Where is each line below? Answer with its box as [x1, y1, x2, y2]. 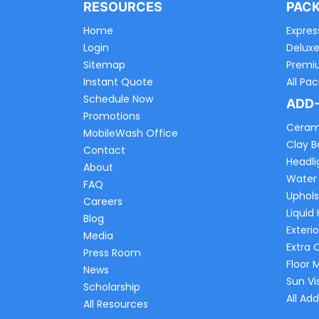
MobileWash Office [83, 126, 178, 141]
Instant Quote [83, 75, 153, 90]
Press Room [83, 246, 141, 261]
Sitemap [83, 58, 125, 73]
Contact [83, 143, 125, 158]
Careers [83, 194, 122, 209]
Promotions [83, 109, 140, 124]
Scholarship [83, 280, 140, 295]
